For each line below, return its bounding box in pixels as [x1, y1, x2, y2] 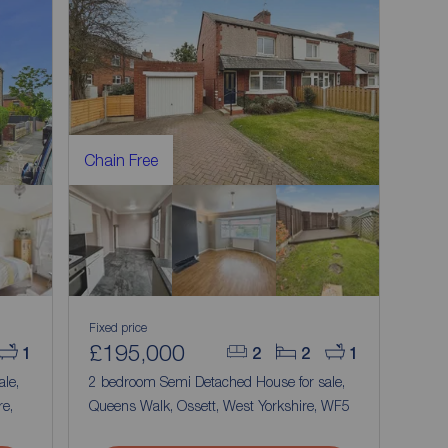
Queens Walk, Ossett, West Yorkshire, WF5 [89, 397, 351, 414]
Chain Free [84, 151, 159, 169]
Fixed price [89, 320, 148, 335]
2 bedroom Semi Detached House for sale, [89, 373, 350, 390]
